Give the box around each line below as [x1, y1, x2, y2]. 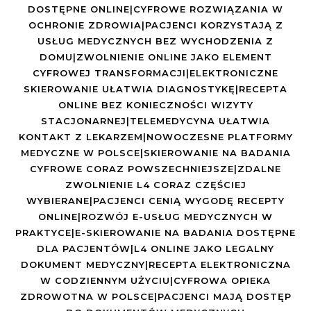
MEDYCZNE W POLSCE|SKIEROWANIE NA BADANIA [20, 146, 291, 158]
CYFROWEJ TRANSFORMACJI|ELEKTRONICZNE [33, 67, 278, 78]
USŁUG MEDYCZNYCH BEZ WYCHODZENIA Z [37, 35, 274, 47]
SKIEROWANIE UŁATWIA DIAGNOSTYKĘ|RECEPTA [24, 83, 287, 94]
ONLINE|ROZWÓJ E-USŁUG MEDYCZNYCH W [38, 210, 273, 222]
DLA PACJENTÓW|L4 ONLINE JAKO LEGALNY [37, 242, 274, 254]
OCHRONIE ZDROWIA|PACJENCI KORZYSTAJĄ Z [28, 19, 283, 31]
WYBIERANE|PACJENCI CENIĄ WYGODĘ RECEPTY [26, 194, 285, 206]
